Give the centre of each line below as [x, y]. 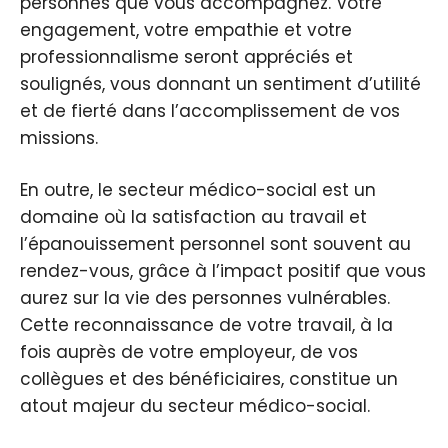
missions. [59, 137]
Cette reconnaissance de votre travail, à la [206, 325]
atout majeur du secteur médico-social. [195, 406]
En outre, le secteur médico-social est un [198, 190]
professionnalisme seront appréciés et [186, 56]
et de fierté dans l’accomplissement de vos [210, 110]
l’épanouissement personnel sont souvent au [215, 244]
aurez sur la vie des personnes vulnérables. [205, 298]
